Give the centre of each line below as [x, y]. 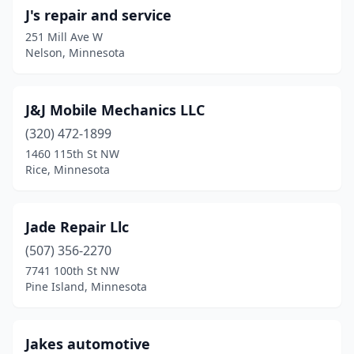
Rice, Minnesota [68, 169]
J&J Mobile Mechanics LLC [115, 110]
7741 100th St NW [72, 271]
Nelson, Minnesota [75, 53]
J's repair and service [98, 15]
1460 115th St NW [72, 154]
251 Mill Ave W [64, 37]
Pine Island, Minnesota [86, 286]
